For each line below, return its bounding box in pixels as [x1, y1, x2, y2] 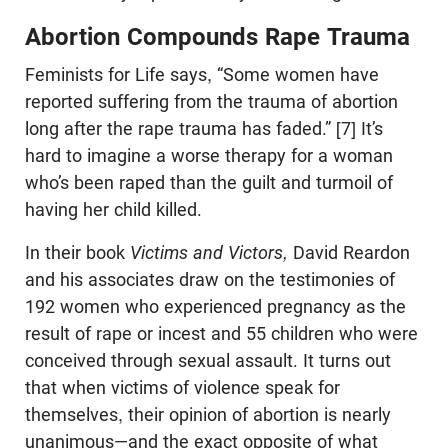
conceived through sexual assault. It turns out [25, 349, 391, 371]
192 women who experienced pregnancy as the [25, 295, 406, 317]
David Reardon [293, 241, 410, 263]
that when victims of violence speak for [25, 376, 340, 398]
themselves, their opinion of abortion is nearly [25, 403, 391, 425]
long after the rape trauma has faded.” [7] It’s [25, 117, 383, 139]
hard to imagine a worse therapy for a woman [25, 144, 393, 166]
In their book [25, 241, 130, 263]
